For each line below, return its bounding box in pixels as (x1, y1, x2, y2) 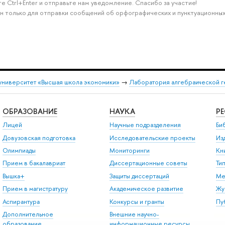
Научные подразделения (109, 121, 181, 130)
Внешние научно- (109, 209, 159, 218)
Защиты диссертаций (109, 171, 169, 180)
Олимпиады (2, 146, 36, 155)
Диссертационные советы (109, 159, 187, 168)
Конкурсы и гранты (109, 197, 164, 206)
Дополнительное (2, 209, 53, 218)
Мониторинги (109, 146, 150, 155)
